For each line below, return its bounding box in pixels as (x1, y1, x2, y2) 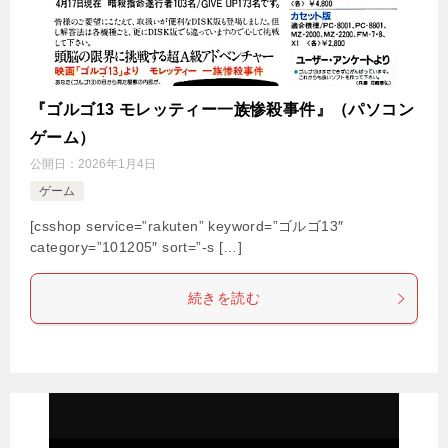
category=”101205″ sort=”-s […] (30, 239, 242, 256)
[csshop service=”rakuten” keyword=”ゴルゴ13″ (30, 218, 344, 235)
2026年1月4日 (78, 157, 156, 172)
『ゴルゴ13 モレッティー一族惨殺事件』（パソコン (30, 101, 414, 119)
